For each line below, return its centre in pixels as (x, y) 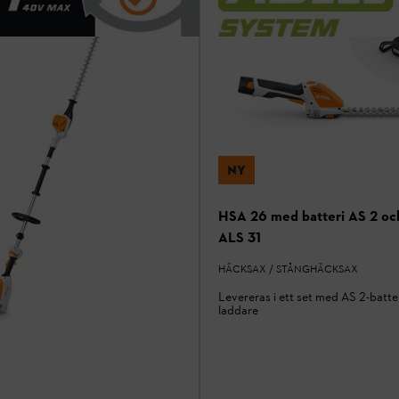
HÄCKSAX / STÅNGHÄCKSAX (288, 269)
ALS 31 (240, 238)
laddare (238, 311)
